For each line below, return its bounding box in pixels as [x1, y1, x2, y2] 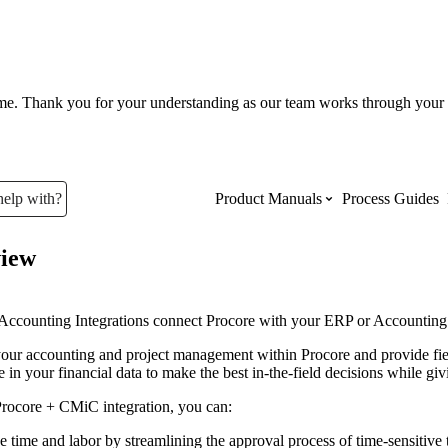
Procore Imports [215, 397, 316, 415]
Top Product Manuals [215, 266, 351, 284]
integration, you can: [99, 397, 232, 415]
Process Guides [342, 190, 439, 208]
